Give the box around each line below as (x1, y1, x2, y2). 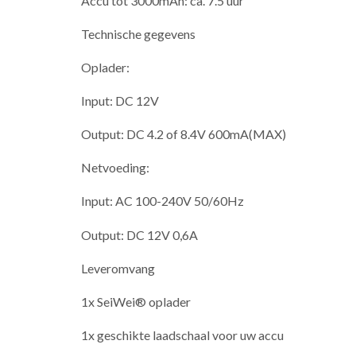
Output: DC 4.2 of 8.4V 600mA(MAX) (81, 126, 286, 142)
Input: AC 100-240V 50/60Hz (81, 193, 244, 209)
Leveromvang (81, 260, 155, 276)
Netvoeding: (81, 160, 152, 176)
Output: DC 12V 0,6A (81, 226, 198, 242)
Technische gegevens (81, 26, 195, 42)
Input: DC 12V (81, 93, 159, 109)
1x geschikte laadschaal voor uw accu (81, 327, 284, 342)
